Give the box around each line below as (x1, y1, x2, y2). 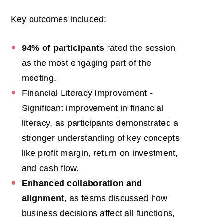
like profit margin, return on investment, (21, 148, 178, 158)
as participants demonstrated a (55, 118, 179, 128)
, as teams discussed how (64, 193, 168, 203)
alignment (21, 193, 64, 203)
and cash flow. (21, 163, 79, 173)
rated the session (104, 43, 176, 53)
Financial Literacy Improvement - (21, 88, 153, 98)
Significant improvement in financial (21, 103, 164, 113)
